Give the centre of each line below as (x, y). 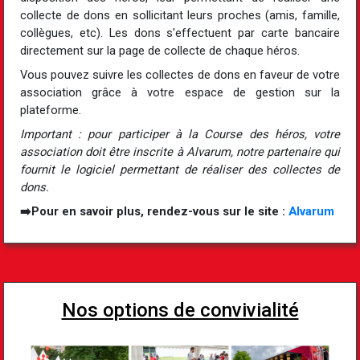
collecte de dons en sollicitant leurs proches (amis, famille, (180, 15)
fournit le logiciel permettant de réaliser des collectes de (180, 169)
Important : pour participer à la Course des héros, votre (180, 134)
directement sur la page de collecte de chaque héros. (160, 50)
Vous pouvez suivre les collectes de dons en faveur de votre (180, 74)
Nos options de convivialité (180, 310)
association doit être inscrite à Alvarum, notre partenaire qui (180, 151)
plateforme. (51, 110)
